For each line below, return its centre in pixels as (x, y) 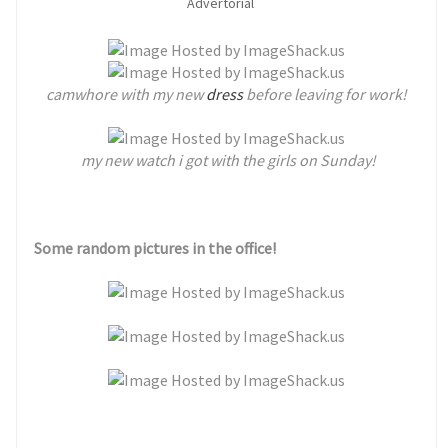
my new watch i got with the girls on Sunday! (226, 160)
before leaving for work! (326, 94)
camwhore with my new (124, 94)
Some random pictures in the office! (155, 248)
